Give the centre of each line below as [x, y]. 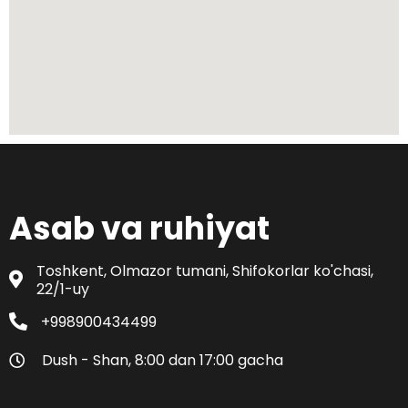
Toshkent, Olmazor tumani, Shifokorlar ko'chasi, [205, 270]
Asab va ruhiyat [139, 228]
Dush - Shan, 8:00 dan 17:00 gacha [163, 360]
